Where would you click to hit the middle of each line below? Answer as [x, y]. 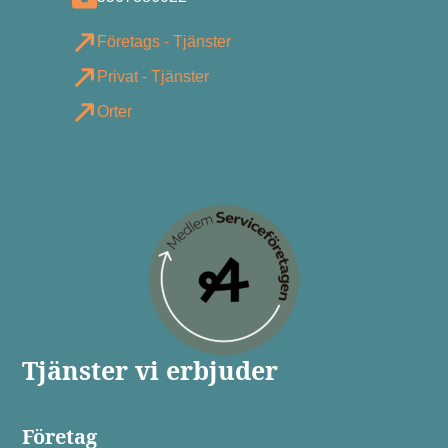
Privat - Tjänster [152, 77]
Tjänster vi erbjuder [150, 369]
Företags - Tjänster [163, 42]
